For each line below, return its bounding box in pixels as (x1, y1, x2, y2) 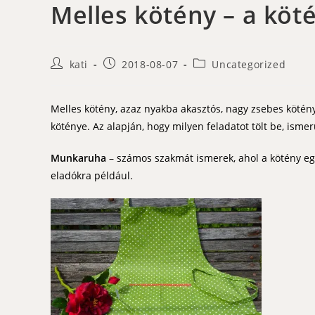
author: (50, 69, 88, 83)
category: (192, 69, 240, 83)
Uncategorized (212, 57, 286, 71)
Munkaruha (51, 150, 109, 165)
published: (102, 69, 157, 83)
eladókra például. (51, 168, 133, 182)
